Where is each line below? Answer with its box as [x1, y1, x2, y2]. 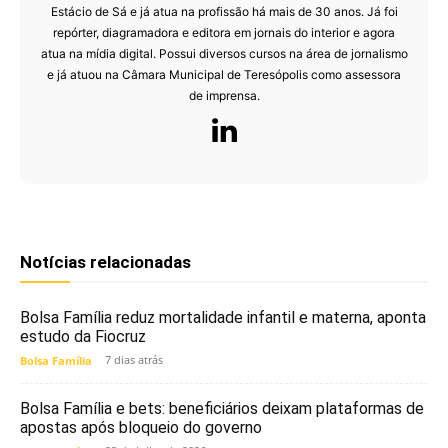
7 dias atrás [105, 352, 163, 368]
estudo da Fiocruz [20, 327, 146, 347]
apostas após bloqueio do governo [20, 418, 262, 438]
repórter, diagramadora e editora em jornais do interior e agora [53, 25, 395, 41]
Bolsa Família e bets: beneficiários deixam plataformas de [20, 399, 424, 419]
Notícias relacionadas [20, 252, 191, 273]
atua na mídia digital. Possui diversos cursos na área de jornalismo [40, 46, 408, 62]
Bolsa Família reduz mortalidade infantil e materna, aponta [20, 308, 426, 328]
